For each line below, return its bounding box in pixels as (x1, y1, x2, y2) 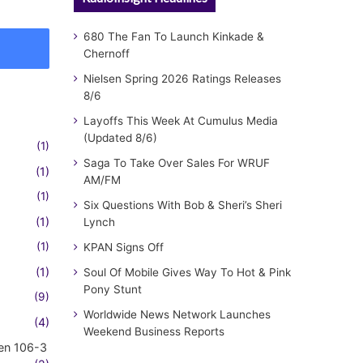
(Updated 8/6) (83, 131, 157, 144)
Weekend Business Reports (83, 325, 224, 338)
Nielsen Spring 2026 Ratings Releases (83, 72, 281, 85)
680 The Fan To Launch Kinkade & (83, 30, 264, 43)
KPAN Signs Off (83, 241, 164, 254)
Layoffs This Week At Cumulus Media (83, 114, 278, 127)
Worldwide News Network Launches (83, 308, 271, 321)
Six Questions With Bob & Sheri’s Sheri (83, 199, 282, 211)
